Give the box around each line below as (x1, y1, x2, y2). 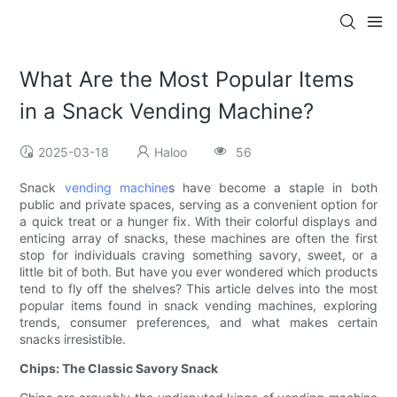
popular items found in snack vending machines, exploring (19, 298, 378, 314)
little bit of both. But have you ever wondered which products (19, 264, 378, 280)
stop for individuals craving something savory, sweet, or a (19, 247, 378, 263)
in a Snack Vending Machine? (19, 98, 315, 125)
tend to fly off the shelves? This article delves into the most (19, 281, 378, 297)
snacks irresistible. (19, 331, 127, 347)
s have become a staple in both (167, 180, 378, 196)
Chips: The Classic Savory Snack (19, 361, 219, 377)
